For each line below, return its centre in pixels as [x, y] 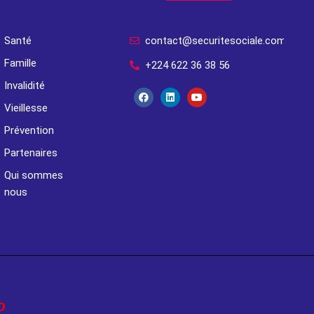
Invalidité [24, 86]
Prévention [29, 130]
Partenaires [30, 153]
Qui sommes [33, 175]
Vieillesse [26, 108]
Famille [20, 63]
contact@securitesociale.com [216, 41]
